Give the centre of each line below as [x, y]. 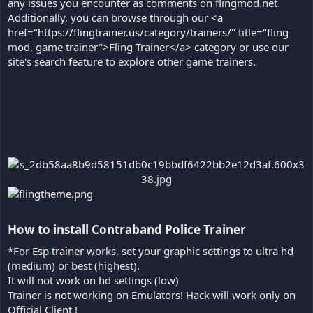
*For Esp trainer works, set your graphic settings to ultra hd [151, 250]
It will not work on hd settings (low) [93, 280]
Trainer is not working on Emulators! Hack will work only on [152, 294]
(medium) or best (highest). [74, 265]
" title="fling [260, 32]
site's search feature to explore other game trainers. [132, 61]
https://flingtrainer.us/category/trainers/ [134, 32]
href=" [23, 32]
